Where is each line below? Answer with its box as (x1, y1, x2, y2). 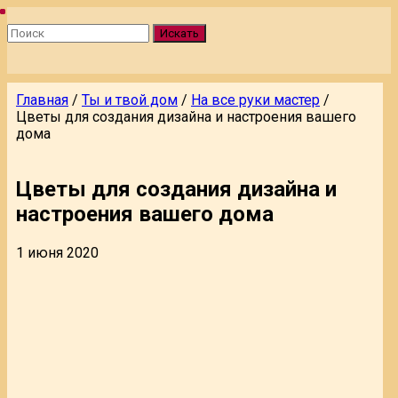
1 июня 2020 (16, 243, 99, 261)
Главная (16, 92, 68, 108)
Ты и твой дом (82, 92, 178, 108)
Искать (160, 27, 199, 40)
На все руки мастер (191, 92, 320, 108)
